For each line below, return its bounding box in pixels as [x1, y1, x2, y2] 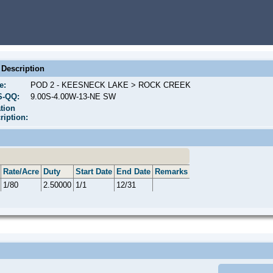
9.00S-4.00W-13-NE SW [30, 92, 116, 101]
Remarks [155, 167, 188, 176]
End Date [116, 167, 151, 176]
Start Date [76, 167, 112, 176]
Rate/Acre [3, 167, 39, 176]
